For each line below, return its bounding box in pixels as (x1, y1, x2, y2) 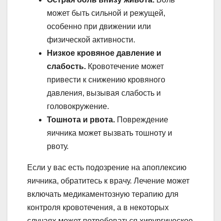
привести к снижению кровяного (47, 75, 165, 84)
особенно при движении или (47, 22, 151, 31)
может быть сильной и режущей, (47, 8, 165, 17)
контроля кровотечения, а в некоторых (27, 203, 169, 212)
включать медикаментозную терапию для (27, 189, 179, 198)
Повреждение (115, 115, 168, 124)
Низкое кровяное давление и (47, 48, 161, 57)
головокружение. (47, 102, 109, 110)
